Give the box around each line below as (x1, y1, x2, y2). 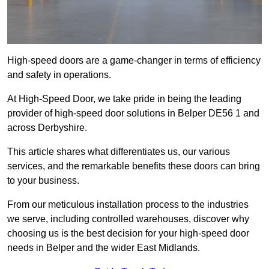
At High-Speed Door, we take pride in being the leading (7, 94, 241, 104)
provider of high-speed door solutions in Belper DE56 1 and (7, 108, 259, 119)
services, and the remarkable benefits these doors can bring (7, 161, 260, 172)
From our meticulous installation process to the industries (7, 199, 249, 210)
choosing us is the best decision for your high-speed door (7, 228, 249, 239)
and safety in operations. (7, 70, 111, 80)
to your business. (7, 175, 79, 186)
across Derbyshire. (7, 122, 87, 133)
